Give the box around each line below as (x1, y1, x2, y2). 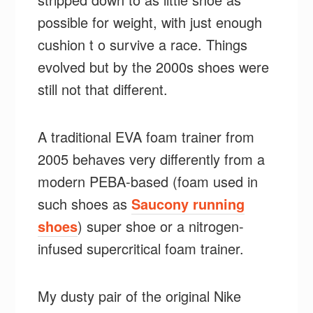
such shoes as (38, 193, 132, 214)
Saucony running (131, 193, 245, 214)
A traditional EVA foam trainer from (38, 126, 255, 147)
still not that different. (38, 78, 168, 99)
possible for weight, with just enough (38, 11, 263, 32)
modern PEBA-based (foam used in (38, 170, 259, 191)
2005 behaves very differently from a (38, 148, 265, 169)
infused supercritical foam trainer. (38, 238, 245, 259)
